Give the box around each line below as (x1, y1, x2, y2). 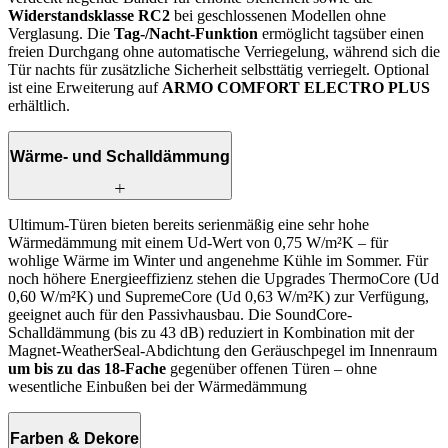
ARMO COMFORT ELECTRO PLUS (162, 78, 430, 96)
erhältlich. (8, 96, 70, 114)
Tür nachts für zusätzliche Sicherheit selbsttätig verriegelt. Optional (8, 60, 429, 78)
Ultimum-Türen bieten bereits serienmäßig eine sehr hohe (8, 216, 369, 234)
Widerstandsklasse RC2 (8, 6, 170, 24)
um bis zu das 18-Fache (8, 360, 166, 378)
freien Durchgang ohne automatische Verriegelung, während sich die (8, 42, 440, 60)
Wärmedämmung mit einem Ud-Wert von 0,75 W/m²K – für (8, 234, 388, 252)
